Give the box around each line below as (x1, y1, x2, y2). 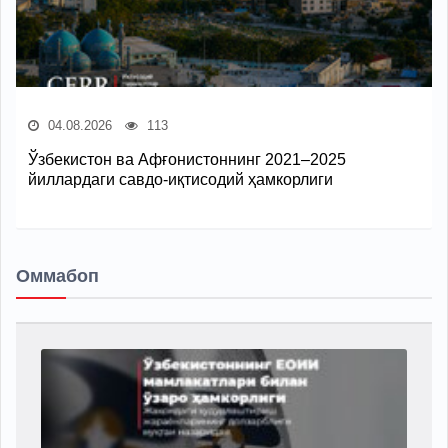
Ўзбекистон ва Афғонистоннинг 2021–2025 (28, 150, 346, 168)
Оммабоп (16, 265, 99, 286)
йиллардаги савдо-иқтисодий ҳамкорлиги (28, 170, 333, 188)
